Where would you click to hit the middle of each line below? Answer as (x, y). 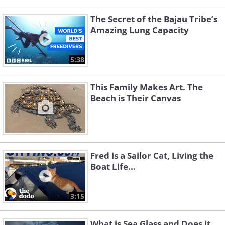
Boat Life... (113, 166)
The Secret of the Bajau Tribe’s (154, 19)
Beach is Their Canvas (136, 98)
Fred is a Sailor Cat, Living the (152, 155)
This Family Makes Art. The (147, 87)
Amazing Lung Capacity (140, 30)
